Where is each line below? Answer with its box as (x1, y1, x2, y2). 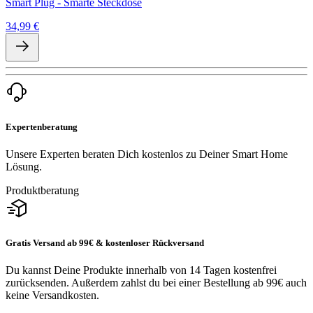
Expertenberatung (6, 121, 78, 132)
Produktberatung (6, 184, 79, 196)
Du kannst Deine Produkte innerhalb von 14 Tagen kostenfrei (6, 264, 277, 277)
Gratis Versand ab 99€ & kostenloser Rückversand (6, 238, 204, 249)
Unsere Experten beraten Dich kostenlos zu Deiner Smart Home (6, 147, 288, 160)
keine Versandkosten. (6, 289, 99, 302)
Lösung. (6, 160, 42, 173)
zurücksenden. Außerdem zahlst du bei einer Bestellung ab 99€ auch (6, 277, 307, 289)
